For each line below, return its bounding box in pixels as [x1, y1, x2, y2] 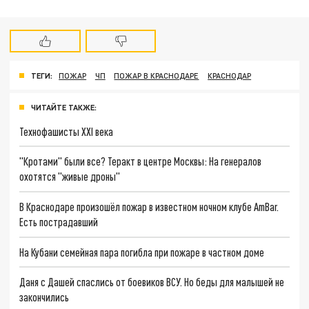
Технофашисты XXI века [19, 124, 114, 138]
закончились [19, 290, 70, 304]
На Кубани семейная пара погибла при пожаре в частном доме [19, 245, 265, 259]
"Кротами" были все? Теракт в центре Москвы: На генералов [19, 154, 262, 168]
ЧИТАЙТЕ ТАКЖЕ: [31, 102, 97, 112]
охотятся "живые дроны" [19, 170, 121, 183]
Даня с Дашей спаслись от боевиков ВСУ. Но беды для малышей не [19, 275, 285, 289]
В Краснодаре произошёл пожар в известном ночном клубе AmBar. [19, 199, 279, 213]
